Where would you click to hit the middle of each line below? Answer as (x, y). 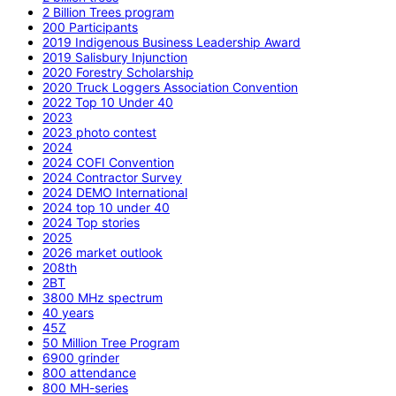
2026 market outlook (103, 252)
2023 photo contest (99, 132)
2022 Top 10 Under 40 (108, 102)
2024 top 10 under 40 (106, 207)
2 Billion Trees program (108, 11)
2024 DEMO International (115, 192)
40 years (68, 312)
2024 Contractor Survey (112, 177)
